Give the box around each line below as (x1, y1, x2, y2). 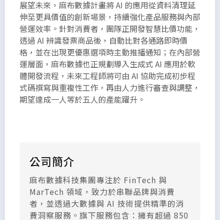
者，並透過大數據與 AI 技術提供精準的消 (29, 197, 184, 209)
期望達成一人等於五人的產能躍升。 (20, 93, 145, 105)
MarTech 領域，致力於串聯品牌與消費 (29, 185, 175, 197)
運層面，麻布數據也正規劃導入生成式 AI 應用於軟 (20, 57, 195, 70)
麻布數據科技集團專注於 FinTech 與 (29, 173, 167, 186)
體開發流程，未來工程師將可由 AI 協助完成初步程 (20, 69, 195, 82)
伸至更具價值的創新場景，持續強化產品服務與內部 (20, 10, 200, 23)
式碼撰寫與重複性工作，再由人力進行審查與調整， (20, 81, 200, 93)
